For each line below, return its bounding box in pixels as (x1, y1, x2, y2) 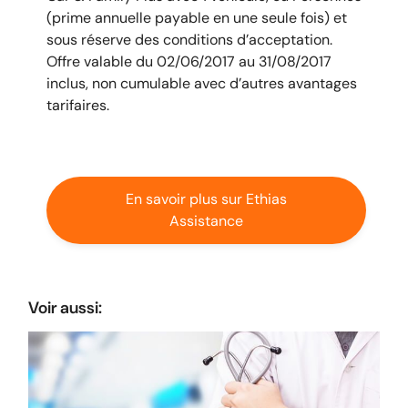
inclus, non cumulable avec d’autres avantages (46, 73, 357, 93)
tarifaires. (46, 95, 113, 115)
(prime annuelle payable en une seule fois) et (46, 7, 347, 27)
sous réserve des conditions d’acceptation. (46, 29, 332, 49)
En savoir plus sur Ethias (126, 189, 287, 209)
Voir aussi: (28, 296, 102, 319)
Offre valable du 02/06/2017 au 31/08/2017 (46, 51, 331, 71)
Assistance (169, 210, 243, 230)
